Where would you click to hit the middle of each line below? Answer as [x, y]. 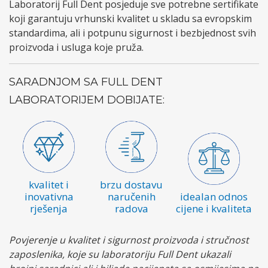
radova [131, 209]
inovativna [49, 197]
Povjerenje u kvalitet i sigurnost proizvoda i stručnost [129, 240]
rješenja [49, 209]
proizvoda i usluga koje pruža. [76, 48]
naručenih [131, 197]
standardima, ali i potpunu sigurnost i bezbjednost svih [133, 33]
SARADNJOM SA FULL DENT [86, 82]
